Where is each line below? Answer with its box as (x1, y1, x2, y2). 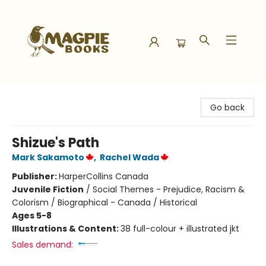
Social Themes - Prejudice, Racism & (93, 183, 245, 195)
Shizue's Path (12, 134, 99, 152)
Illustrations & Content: (12, 223, 121, 235)
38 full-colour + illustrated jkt (121, 223, 239, 235)
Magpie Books (9, 88, 65, 100)
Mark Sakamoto (12, 151, 84, 163)
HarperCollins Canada (59, 170, 148, 182)
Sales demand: (12, 239, 73, 251)
